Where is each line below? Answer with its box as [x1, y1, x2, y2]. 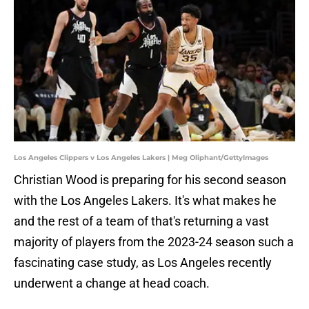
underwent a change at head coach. [14, 276, 210, 291]
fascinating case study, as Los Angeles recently [14, 255, 272, 270]
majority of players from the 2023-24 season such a [14, 235, 294, 250]
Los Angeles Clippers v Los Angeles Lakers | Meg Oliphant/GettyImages [14, 153, 268, 163]
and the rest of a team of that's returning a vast [14, 214, 269, 229]
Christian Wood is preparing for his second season [14, 172, 286, 188]
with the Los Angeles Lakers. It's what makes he [14, 193, 277, 208]
